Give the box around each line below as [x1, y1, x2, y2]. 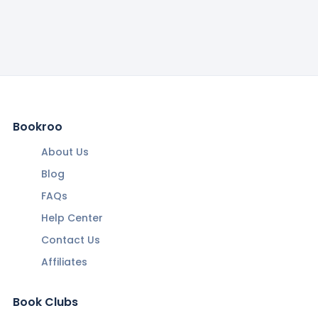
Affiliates [40, 255, 87, 270]
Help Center [40, 211, 103, 226]
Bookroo [12, 119, 62, 136]
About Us [40, 145, 89, 160]
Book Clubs [12, 293, 78, 310]
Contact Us [40, 233, 100, 248]
